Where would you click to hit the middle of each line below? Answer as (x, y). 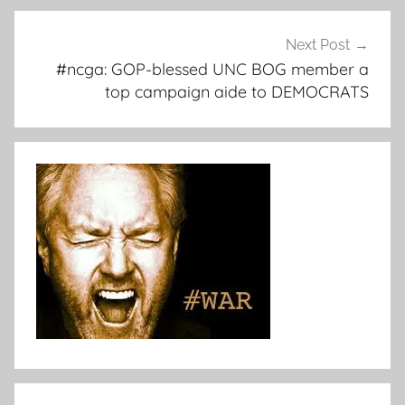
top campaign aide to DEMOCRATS (237, 91)
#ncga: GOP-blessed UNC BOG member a (212, 69)
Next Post (318, 44)
